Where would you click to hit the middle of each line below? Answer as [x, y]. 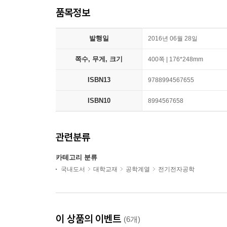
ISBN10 [99, 101]
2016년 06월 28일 [173, 39]
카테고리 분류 [77, 158]
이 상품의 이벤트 [90, 219]
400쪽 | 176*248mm [176, 60]
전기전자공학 [176, 169]
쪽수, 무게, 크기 [99, 59]
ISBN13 [99, 80]
